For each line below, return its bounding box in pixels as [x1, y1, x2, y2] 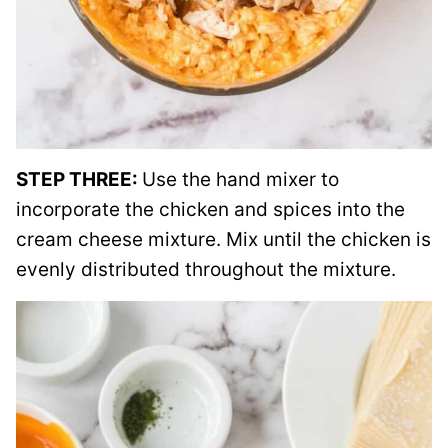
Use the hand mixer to [142, 168, 339, 191]
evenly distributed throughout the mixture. [16, 258, 396, 281]
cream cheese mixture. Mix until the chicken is [16, 228, 431, 251]
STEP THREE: [16, 168, 142, 191]
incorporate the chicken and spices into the [16, 198, 405, 221]
